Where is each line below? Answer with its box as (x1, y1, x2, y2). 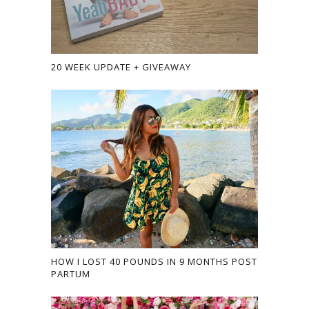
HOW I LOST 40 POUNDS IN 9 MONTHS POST (51, 255, 257, 268)
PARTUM (51, 268, 90, 281)
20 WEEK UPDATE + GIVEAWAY (51, 60, 191, 73)
